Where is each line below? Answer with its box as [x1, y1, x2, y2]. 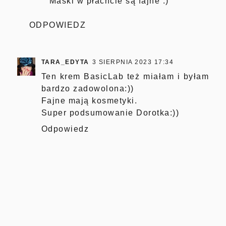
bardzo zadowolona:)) [41, 84, 134, 93]
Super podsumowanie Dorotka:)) [41, 108, 180, 117]
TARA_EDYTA [41, 58, 89, 66]
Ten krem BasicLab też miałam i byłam [41, 72, 209, 81]
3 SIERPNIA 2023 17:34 [92, 58, 174, 66]
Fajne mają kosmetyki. [41, 96, 138, 105]
